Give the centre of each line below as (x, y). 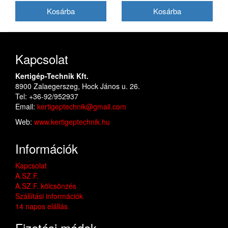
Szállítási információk (49, 196)
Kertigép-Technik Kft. (52, 76)
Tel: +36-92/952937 (47, 96)
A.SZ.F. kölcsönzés (46, 186)
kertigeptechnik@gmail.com (82, 106)
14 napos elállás (41, 206)
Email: (26, 106)
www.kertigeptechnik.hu (72, 121)
